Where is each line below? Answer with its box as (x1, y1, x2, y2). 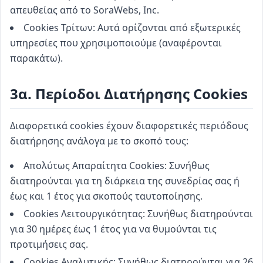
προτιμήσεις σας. (10, 238, 88, 251)
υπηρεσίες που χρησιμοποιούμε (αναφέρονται (10, 36, 222, 49)
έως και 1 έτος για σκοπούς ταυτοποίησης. (10, 190, 203, 203)
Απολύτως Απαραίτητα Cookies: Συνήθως (23, 159, 210, 172)
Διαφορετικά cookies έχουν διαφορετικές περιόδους (10, 119, 248, 132)
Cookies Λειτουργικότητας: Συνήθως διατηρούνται (23, 207, 253, 220)
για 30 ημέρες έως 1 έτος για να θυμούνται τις (10, 222, 217, 235)
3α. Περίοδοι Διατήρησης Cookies (10, 84, 248, 103)
